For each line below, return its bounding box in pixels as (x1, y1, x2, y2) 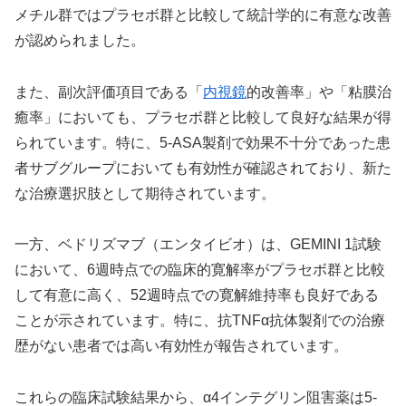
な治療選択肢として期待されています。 (14, 185, 275, 201)
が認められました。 (14, 32, 145, 48)
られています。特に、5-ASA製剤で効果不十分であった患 (14, 134, 391, 150)
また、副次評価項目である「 (14, 83, 203, 100)
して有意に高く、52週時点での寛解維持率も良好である (14, 287, 379, 304)
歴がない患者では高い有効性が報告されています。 (14, 338, 348, 354)
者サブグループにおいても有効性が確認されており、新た (14, 159, 391, 176)
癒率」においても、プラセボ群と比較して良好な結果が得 (14, 109, 391, 125)
